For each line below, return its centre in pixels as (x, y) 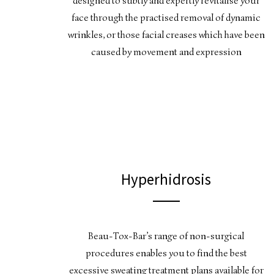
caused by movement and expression (166, 52)
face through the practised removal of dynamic (166, 18)
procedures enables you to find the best (166, 253)
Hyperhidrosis (166, 179)
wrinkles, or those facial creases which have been (166, 35)
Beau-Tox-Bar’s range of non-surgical (166, 236)
